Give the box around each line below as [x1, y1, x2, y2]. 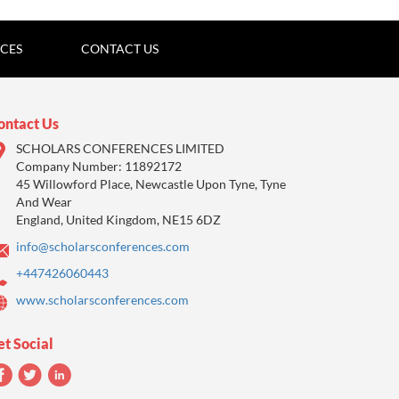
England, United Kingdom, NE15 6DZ [16, 212, 222, 228]
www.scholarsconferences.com [16, 292, 190, 308]
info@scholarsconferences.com [16, 239, 191, 255]
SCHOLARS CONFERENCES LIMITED [16, 141, 225, 157]
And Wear [16, 194, 73, 210]
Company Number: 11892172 [16, 159, 183, 175]
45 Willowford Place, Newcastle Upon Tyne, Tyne [16, 176, 287, 192]
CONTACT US [80, 41, 159, 57]
